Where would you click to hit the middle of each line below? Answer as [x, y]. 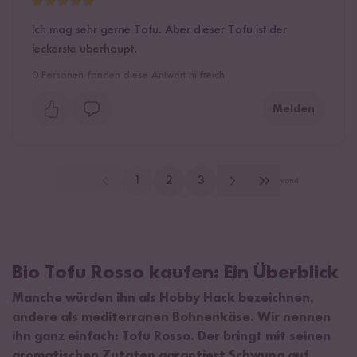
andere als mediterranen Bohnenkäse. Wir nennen [171, 318]
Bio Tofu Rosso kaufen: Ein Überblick [175, 273]
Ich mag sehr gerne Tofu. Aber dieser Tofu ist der [159, 30]
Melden [294, 109]
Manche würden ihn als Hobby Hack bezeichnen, [163, 298]
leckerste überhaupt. [84, 49]
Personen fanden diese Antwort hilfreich [131, 75]
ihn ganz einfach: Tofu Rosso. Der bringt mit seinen [171, 337]
